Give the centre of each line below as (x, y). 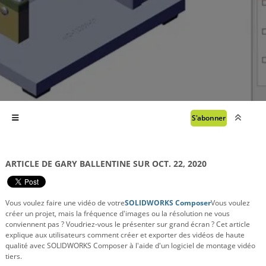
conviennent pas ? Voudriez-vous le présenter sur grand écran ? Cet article (128, 224)
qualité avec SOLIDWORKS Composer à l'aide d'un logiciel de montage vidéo (130, 245)
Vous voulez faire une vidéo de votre (65, 202)
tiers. (14, 256)
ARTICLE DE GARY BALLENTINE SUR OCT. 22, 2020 (106, 163)
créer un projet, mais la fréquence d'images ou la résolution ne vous (118, 213)
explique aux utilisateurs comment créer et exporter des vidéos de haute (125, 235)
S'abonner (208, 118)
